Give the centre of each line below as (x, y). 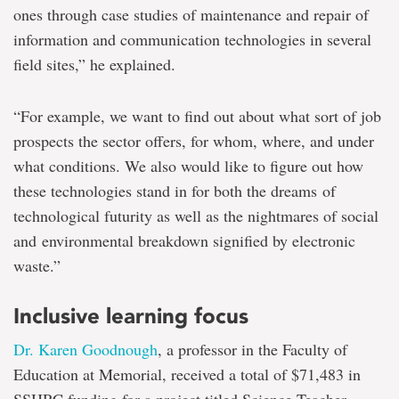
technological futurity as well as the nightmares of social (196, 216)
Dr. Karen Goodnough (85, 350)
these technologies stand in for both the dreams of (175, 191)
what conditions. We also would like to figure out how (188, 166)
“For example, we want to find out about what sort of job (197, 116)
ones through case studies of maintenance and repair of (191, 15)
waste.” (37, 266)
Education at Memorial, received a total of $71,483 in (187, 375)
